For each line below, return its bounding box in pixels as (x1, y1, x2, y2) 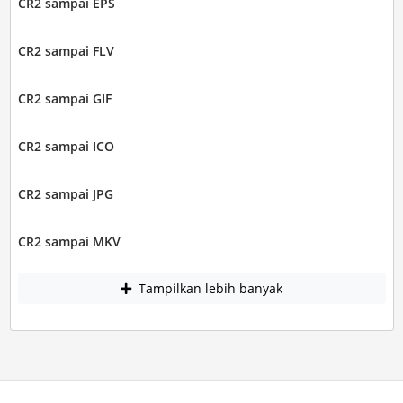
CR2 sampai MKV (17, 232, 121, 250)
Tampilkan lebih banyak (135, 280, 282, 298)
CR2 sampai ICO (17, 137, 114, 155)
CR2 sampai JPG (17, 184, 113, 202)
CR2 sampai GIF (17, 89, 112, 107)
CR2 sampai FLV (17, 41, 114, 59)
